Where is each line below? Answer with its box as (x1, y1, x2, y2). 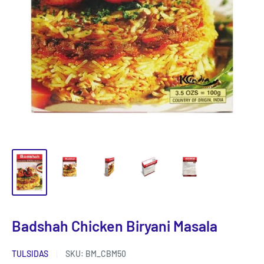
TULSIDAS (12, 248, 48, 259)
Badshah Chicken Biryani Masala (12, 216, 217, 235)
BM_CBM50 (85, 248, 126, 259)
